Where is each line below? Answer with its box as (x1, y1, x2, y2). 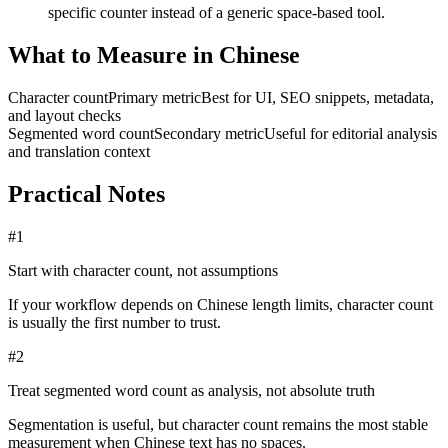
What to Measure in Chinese (8, 42, 300, 69)
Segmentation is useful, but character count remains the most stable (8, 416, 428, 434)
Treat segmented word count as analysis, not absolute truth (8, 382, 375, 400)
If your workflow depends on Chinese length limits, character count (8, 296, 433, 314)
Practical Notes (8, 181, 165, 208)
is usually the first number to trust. (8, 314, 221, 332)
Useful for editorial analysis (264, 125, 437, 143)
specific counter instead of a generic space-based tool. (48, 4, 385, 22)
